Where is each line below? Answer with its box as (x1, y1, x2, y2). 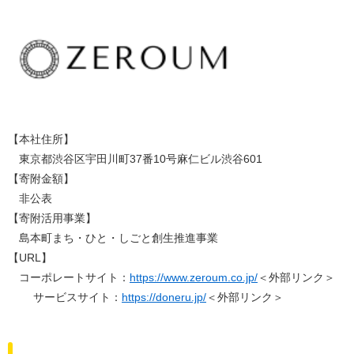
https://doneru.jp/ (122, 291, 206, 304)
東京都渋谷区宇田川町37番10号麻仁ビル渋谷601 (8, 153, 262, 166)
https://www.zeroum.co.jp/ (130, 271, 258, 284)
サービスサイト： (8, 291, 122, 304)
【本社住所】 (8, 133, 74, 146)
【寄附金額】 (8, 172, 74, 186)
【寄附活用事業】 (8, 212, 96, 225)
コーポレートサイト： (8, 271, 130, 284)
